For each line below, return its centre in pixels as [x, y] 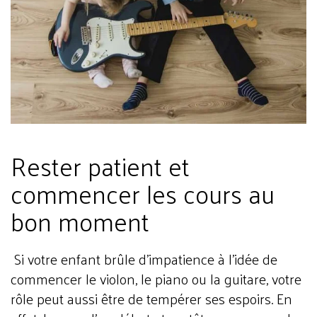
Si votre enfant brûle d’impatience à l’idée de [144, 259]
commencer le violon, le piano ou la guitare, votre [156, 278]
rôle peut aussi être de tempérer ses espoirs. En [151, 298]
